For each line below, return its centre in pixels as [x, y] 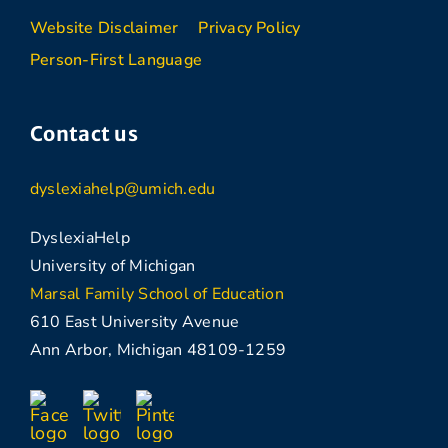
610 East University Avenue [135, 321]
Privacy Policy [249, 27]
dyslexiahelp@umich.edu [123, 188]
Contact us [84, 133]
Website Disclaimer [104, 27]
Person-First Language [116, 59]
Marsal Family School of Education [157, 293]
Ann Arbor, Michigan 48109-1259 [158, 349]
